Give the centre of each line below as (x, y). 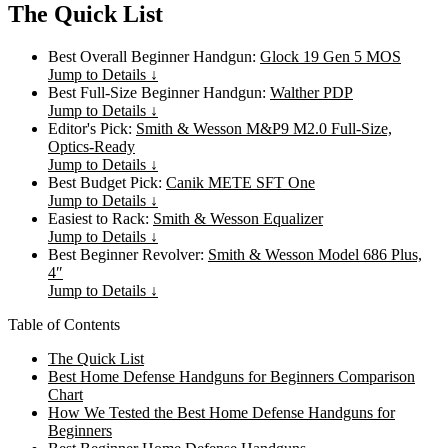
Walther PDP (311, 92)
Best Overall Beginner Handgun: (154, 56)
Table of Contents (64, 324)
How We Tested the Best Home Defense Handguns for (221, 412)
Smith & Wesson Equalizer (238, 218)
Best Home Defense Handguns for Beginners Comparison (231, 376)
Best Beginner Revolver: (128, 254)
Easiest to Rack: (100, 218)
